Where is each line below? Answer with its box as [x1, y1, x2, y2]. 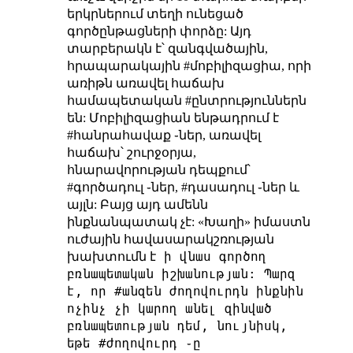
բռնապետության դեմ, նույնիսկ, [66, 318, 288, 334]
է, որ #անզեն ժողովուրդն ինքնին [66, 284, 303, 299]
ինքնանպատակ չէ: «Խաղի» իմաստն [66, 215, 310, 229]
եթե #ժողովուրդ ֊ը [66, 336, 201, 351]
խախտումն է [66, 250, 156, 264]
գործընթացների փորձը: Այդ [66, 24, 251, 39]
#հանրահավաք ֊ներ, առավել [66, 128, 261, 143]
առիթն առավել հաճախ [66, 76, 225, 91]
